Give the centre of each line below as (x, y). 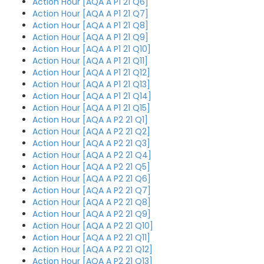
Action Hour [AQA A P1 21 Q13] (91, 84)
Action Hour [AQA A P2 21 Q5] (91, 167)
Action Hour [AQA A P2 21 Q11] (91, 237)
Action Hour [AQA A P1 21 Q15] (91, 108)
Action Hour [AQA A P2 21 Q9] (92, 214)
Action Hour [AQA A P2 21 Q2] (91, 131)
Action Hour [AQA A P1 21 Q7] (90, 14)
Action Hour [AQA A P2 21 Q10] (93, 226)
